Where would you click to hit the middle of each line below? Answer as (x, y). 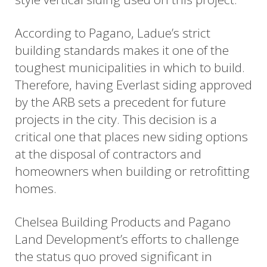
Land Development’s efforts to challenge (127, 239)
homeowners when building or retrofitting (132, 171)
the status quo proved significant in (114, 257)
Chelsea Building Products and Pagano (123, 222)
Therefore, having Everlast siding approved (133, 85)
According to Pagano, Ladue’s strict (113, 33)
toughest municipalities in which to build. (130, 68)
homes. (36, 189)
